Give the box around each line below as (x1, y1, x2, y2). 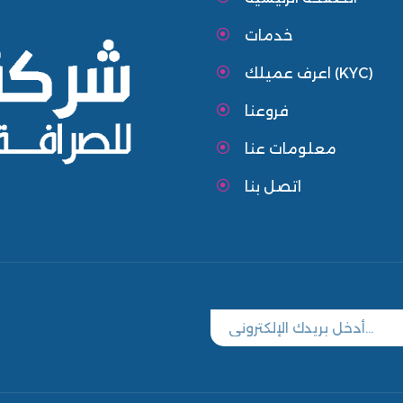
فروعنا (245, 103, 289, 121)
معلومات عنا (245, 140, 336, 158)
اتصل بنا (245, 178, 301, 196)
